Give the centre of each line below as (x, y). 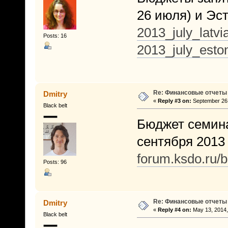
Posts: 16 (55, 36)
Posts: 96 (55, 162)
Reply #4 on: (174, 209)
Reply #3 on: (174, 101)
